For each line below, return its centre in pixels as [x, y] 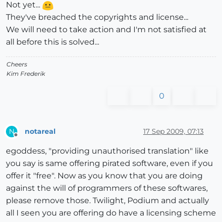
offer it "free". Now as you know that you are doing [104, 176]
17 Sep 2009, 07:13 [173, 131]
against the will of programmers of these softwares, [107, 188]
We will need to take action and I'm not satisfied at [106, 30]
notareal [40, 131]
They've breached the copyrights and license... [97, 17]
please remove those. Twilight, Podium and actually [108, 201]
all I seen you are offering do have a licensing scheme [111, 213]
